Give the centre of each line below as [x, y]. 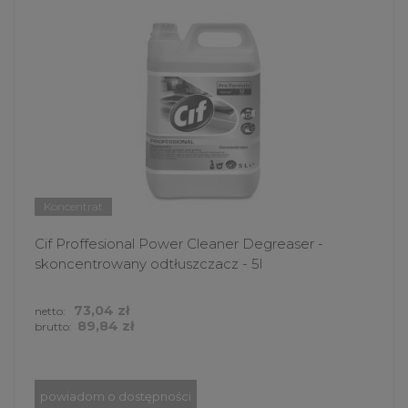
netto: [51, 311]
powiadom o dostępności [116, 397]
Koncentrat [73, 207]
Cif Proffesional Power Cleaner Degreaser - [179, 244]
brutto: [53, 327]
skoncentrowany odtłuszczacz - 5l [148, 264]
